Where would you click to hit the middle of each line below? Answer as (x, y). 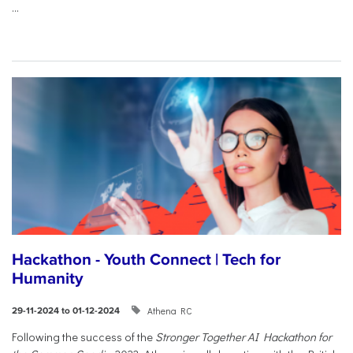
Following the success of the (84, 336)
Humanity (48, 278)
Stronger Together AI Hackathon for (243, 336)
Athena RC (169, 310)
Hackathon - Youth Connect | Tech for (146, 259)
